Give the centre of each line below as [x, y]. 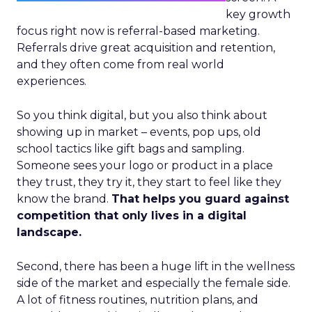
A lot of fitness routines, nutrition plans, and [138, 300]
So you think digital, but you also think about [142, 115]
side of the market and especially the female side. [154, 283]
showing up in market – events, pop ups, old [139, 132]
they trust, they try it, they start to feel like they [149, 182]
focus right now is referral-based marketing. [138, 31]
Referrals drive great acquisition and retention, [146, 48]
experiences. [52, 81]
